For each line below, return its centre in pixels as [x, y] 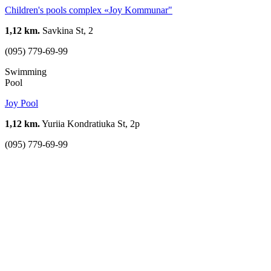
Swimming [26, 71]
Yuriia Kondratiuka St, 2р [90, 123]
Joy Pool [21, 103]
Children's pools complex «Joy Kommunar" [89, 10]
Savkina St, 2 [67, 30]
